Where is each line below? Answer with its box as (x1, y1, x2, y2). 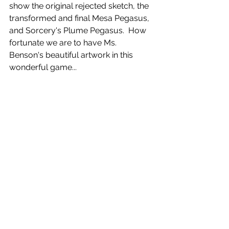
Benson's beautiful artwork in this (9, 50, 135, 60)
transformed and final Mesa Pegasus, (9, 13, 151, 23)
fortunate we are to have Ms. (9, 37, 119, 48)
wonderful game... (9, 62, 77, 72)
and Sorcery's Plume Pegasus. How (9, 25, 148, 35)
